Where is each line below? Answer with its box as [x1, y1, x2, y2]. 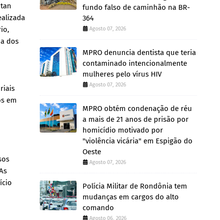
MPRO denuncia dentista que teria [82, 48, 196, 57]
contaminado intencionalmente [82, 59, 187, 68]
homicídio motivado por [82, 126, 163, 135]
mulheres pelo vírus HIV [82, 70, 162, 79]
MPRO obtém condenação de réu [82, 104, 192, 113]
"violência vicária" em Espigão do [82, 137, 192, 145]
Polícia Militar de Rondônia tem [82, 182, 187, 191]
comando [82, 203, 114, 212]
